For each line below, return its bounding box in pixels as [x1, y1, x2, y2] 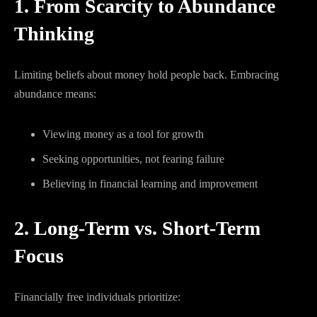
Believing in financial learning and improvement [42, 178, 258, 190]
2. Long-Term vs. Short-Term [14, 217, 260, 239]
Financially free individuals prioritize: [14, 291, 180, 303]
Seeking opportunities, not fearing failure [42, 153, 224, 165]
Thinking [14, 23, 94, 45]
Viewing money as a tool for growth [42, 128, 204, 140]
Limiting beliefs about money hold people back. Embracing [14, 69, 279, 81]
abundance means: [14, 88, 96, 100]
